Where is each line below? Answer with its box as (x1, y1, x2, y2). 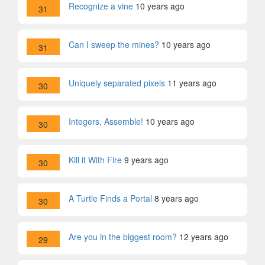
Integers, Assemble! (69, 115, 143, 127)
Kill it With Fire (69, 154, 122, 166)
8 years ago (154, 192, 199, 204)
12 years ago (179, 231, 228, 243)
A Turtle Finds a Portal (69, 192, 152, 204)
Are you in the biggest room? (69, 231, 177, 243)
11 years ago (167, 77, 216, 89)
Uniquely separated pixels (69, 77, 165, 89)
